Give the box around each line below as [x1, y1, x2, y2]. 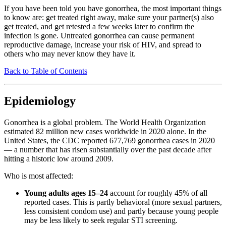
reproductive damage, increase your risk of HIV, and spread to [4, 40, 201, 49]
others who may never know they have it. [4, 49, 136, 58]
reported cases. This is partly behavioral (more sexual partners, [24, 198, 222, 207]
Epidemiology [4, 94, 76, 108]
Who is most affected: [4, 172, 73, 181]
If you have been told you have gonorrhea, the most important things [4, 4, 221, 13]
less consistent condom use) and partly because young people [24, 207, 218, 216]
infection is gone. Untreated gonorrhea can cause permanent [4, 31, 194, 40]
